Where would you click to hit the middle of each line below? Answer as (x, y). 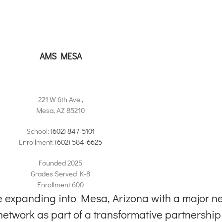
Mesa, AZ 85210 (60, 110)
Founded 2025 (60, 163)
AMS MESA (60, 56)
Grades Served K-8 (60, 174)
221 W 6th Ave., (60, 99)
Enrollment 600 (60, 185)
